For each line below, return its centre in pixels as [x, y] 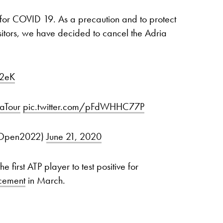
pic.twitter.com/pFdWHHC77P [84, 106]
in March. [45, 180]
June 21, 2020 [74, 136]
